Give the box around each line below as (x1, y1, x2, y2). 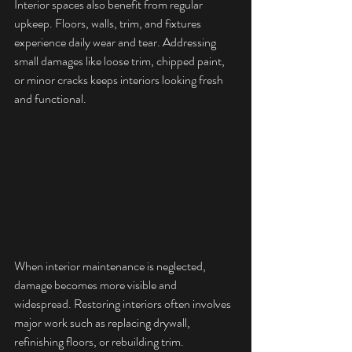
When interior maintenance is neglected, (14, 257, 208, 276)
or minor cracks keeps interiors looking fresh (14, 71, 225, 90)
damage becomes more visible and (14, 276, 179, 295)
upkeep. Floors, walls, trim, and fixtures (14, 14, 203, 33)
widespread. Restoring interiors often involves (14, 295, 233, 313)
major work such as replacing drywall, (14, 313, 192, 332)
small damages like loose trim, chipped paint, (14, 52, 227, 71)
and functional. (14, 90, 86, 108)
